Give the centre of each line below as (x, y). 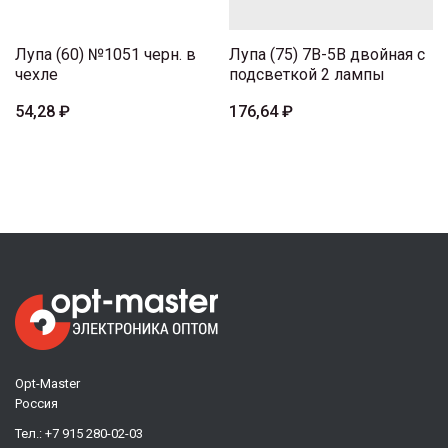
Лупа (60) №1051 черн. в (105, 55)
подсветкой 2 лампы (307, 75)
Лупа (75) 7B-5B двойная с (327, 55)
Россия (36, 404)
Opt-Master (47, 384)
